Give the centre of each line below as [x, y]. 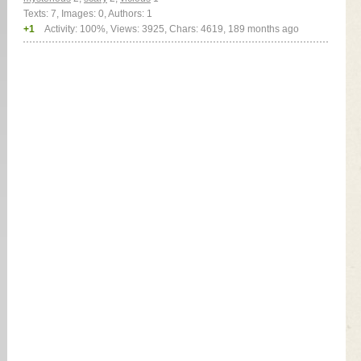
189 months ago [263, 29]
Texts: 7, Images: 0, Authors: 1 [88, 13]
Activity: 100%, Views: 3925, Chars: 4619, [135, 29]
